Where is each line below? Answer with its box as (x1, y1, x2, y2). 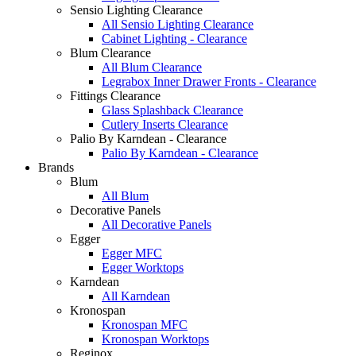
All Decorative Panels (102, 218, 211, 231)
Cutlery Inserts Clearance (102, 118, 228, 131)
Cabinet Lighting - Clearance (102, 32, 247, 45)
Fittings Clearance (70, 89, 161, 103)
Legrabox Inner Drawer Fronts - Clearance (102, 75, 316, 88)
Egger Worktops (102, 261, 184, 274)
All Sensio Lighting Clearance (102, 17, 253, 31)
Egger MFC (102, 246, 162, 260)
